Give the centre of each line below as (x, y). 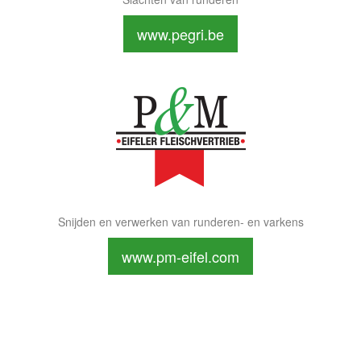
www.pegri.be (180, 34)
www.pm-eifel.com (180, 256)
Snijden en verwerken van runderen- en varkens (180, 222)
